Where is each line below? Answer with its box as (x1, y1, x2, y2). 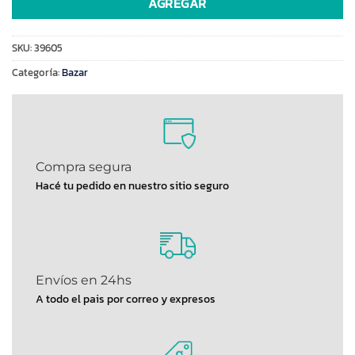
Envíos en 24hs (36, 272, 132, 288)
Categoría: (12, 64, 62, 80)
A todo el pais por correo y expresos (36, 289, 216, 307)
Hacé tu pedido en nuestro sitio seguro (36, 176, 229, 194)
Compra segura (36, 158, 132, 174)
